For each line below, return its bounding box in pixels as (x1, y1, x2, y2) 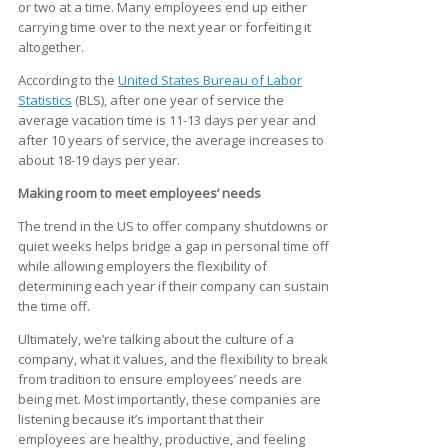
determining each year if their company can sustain (18, 276, 329, 295)
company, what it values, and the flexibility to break (18, 349, 328, 368)
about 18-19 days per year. (18, 150, 180, 169)
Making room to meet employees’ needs (18, 183, 261, 202)
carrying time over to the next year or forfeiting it (18, 17, 311, 36)
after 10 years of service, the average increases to (18, 130, 324, 149)
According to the (18, 70, 118, 89)
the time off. (18, 296, 90, 315)
